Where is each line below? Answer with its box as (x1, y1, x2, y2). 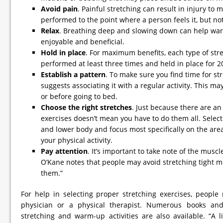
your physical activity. (41, 135, 112, 145)
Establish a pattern (41, 70, 106, 79)
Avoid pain (41, 4, 78, 13)
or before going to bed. (41, 92, 117, 101)
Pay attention (41, 146, 88, 156)
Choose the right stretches (41, 103, 132, 112)
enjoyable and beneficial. (41, 37, 124, 46)
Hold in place (41, 48, 86, 57)
